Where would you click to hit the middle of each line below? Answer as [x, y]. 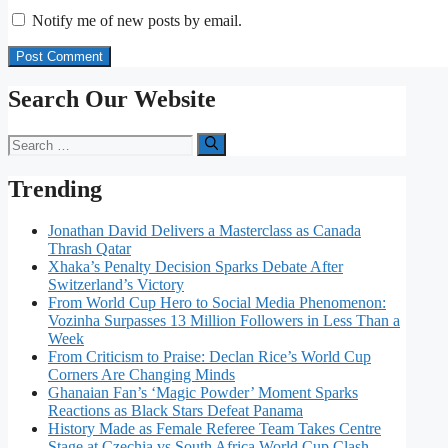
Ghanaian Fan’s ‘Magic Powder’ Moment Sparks [203, 393]
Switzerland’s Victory [116, 285]
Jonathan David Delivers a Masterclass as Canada [204, 231]
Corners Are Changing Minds [141, 375]
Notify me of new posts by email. [137, 20]
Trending [55, 188]
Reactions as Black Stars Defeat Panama [175, 411]
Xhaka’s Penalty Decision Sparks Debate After [195, 267]
